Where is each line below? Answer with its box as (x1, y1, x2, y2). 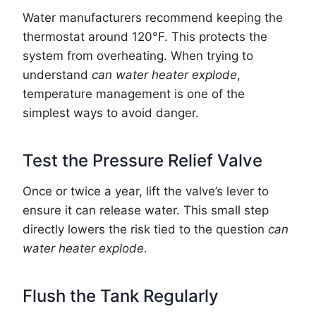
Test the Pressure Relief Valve (23, 150, 262, 171)
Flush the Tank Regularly (23, 285, 219, 306)
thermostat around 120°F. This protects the (23, 29, 267, 44)
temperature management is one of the (23, 86, 245, 101)
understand (23, 67, 92, 82)
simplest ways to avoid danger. (23, 105, 199, 120)
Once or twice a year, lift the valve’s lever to (23, 183, 269, 198)
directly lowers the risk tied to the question (23, 221, 268, 236)
